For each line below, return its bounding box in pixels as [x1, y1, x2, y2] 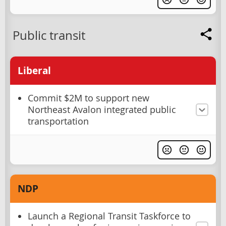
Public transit [13, 27, 85, 43]
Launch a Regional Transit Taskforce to [28, 210, 191, 222]
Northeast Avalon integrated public [28, 103, 176, 116]
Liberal [18, 64, 51, 77]
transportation [28, 115, 89, 127]
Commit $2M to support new [28, 92, 149, 104]
